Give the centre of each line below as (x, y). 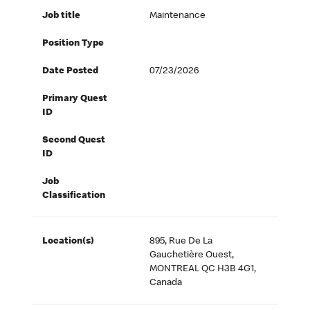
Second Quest (74, 141)
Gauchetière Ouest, (192, 256)
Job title (62, 16)
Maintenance (178, 16)
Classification (74, 196)
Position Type (73, 44)
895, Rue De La (181, 242)
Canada (166, 283)
